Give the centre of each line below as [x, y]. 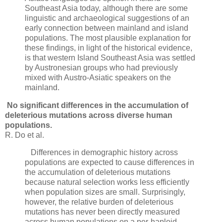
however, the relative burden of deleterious [99, 202]
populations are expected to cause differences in [110, 163]
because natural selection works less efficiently [107, 182]
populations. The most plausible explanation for [108, 38]
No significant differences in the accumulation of [97, 105]
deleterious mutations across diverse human [89, 115]
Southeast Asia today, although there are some [106, 8]
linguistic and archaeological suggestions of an [107, 18]
